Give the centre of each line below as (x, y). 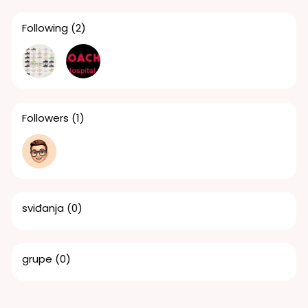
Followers (45, 118)
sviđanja (43, 208)
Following (45, 27)
